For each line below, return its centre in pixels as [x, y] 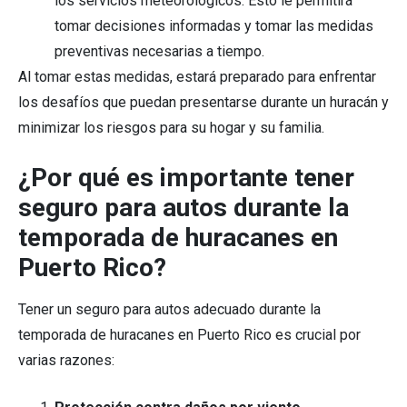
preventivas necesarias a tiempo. [159, 52]
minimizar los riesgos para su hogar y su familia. [171, 128]
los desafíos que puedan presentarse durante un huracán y [203, 103]
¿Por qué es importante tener [186, 178]
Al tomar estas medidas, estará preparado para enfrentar [197, 77]
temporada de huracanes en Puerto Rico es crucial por [189, 335]
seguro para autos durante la [184, 208]
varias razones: [66, 361]
